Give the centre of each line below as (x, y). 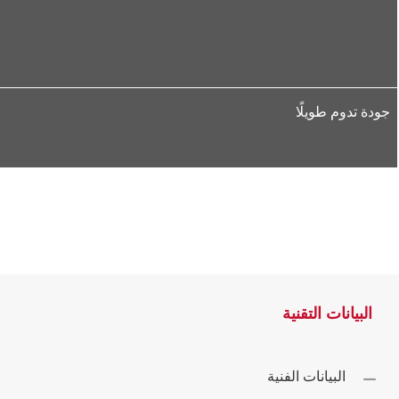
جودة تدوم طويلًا (343, 112)
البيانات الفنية (306, 377)
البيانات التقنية (327, 313)
